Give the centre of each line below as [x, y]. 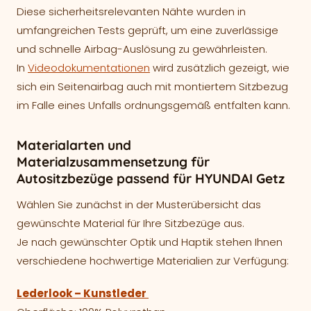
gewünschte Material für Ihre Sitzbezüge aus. [131, 223]
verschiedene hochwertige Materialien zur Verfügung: [153, 261]
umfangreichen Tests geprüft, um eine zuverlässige [148, 30]
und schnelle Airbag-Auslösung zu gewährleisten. [142, 49]
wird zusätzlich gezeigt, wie [220, 68]
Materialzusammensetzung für [113, 162]
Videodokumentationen [89, 68]
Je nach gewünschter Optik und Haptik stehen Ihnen [150, 242]
